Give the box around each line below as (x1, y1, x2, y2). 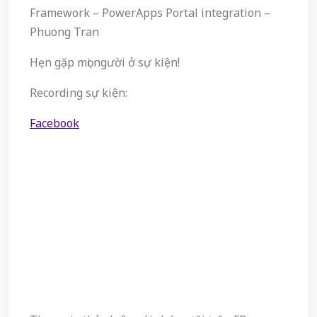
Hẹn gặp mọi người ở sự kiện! (30, 54, 180, 71)
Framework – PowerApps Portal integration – (30, 5, 270, 21)
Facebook (30, 115, 79, 132)
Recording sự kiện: (30, 85, 127, 101)
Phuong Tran (30, 24, 99, 40)
